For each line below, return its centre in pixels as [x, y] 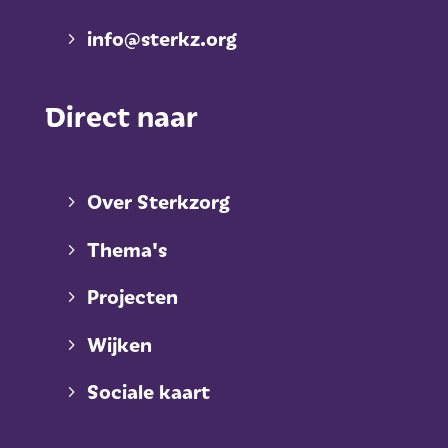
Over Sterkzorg [158, 200]
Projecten [132, 296]
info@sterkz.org [161, 38]
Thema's [126, 248]
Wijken [119, 343]
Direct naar [121, 115]
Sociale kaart [148, 391]
